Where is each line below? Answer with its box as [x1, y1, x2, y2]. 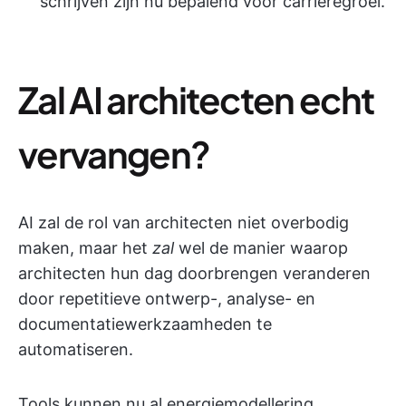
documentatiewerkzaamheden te [18, 314, 272, 333]
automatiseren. [18, 340, 133, 359]
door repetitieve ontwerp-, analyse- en [18, 289, 315, 308]
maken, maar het [18, 238, 152, 257]
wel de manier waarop [174, 238, 348, 257]
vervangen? [18, 130, 210, 177]
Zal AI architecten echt [18, 76, 374, 122]
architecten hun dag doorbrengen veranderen [18, 264, 371, 283]
